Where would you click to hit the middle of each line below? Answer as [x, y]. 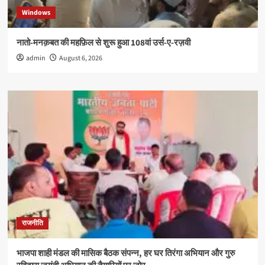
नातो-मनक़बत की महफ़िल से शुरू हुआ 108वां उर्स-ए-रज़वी [103, 43]
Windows [36, 12]
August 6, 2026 [80, 58]
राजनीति [32, 223]
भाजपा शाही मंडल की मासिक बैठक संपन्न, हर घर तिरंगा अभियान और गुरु [125, 253]
